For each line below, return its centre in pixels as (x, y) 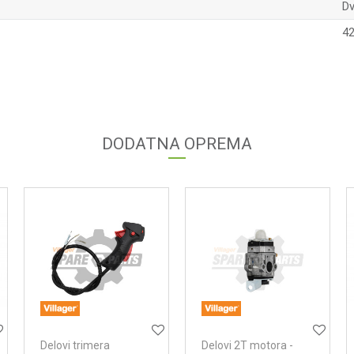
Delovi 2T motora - (247, 345)
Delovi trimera (75, 345)
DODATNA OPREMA (177, 144)
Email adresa (217, 62)
